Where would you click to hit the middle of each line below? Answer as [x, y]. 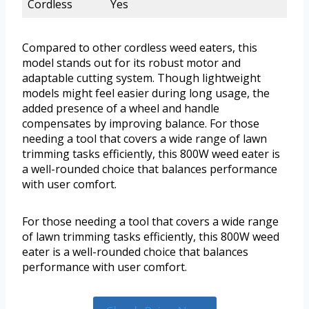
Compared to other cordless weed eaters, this [140, 47]
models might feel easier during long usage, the [146, 93]
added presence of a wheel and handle [121, 108]
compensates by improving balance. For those [141, 123]
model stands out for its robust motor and [131, 62]
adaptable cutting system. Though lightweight [141, 78]
